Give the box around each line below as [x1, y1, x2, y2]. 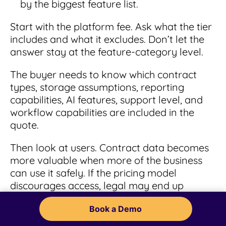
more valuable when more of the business [10, 153, 202, 166]
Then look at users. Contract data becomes [10, 141, 209, 154]
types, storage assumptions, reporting [10, 80, 184, 93]
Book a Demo [89, 204, 142, 214]
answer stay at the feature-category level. [10, 45, 203, 58]
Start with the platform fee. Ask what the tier [10, 20, 212, 33]
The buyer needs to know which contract [10, 68, 197, 81]
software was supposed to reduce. [10, 204, 167, 217]
